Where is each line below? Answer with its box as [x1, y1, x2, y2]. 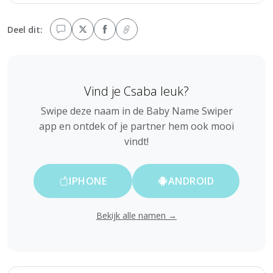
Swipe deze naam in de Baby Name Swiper [40, 104, 233, 118]
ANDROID [168, 174, 214, 188]
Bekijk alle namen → [96, 209, 177, 221]
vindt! [124, 134, 149, 148]
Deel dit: [7, 23, 43, 35]
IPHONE [69, 174, 107, 188]
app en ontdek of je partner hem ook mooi [39, 119, 234, 133]
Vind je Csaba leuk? [84, 82, 189, 99]
